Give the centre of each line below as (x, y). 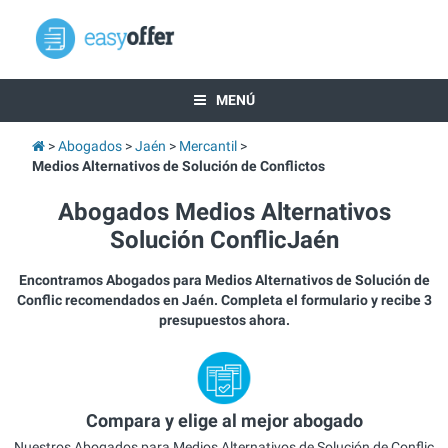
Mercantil (207, 146)
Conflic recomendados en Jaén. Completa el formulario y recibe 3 (224, 300)
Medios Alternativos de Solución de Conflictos (178, 166)
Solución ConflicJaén (224, 240)
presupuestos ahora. (224, 320)
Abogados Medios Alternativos (224, 212)
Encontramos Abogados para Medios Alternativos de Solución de (224, 280)
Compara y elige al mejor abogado (224, 421)
